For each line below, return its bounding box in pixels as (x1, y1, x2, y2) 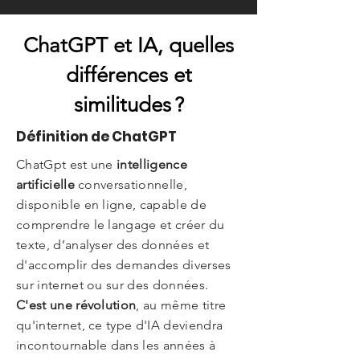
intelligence (117, 157, 187, 172)
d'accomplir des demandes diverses (16, 257, 231, 272)
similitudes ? (73, 92, 184, 117)
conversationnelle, (78, 177, 187, 192)
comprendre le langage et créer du (16, 217, 225, 232)
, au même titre (136, 297, 227, 313)
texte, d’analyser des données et (16, 237, 210, 252)
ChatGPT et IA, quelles (23, 33, 234, 58)
